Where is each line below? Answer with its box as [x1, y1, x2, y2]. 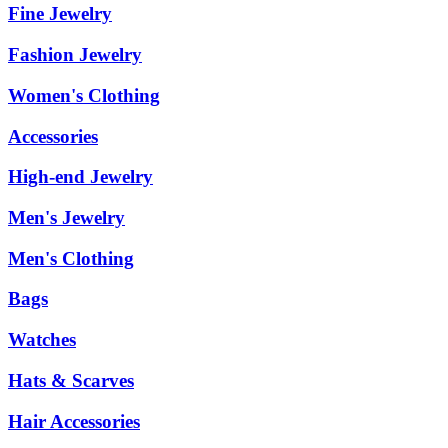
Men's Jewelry [8, 207, 125, 229]
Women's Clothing [8, 84, 160, 106]
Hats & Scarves [8, 369, 134, 391]
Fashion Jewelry [8, 44, 142, 66]
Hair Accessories [8, 410, 140, 432]
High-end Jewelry [8, 166, 153, 188]
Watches [8, 329, 76, 351]
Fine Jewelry [8, 3, 112, 25]
